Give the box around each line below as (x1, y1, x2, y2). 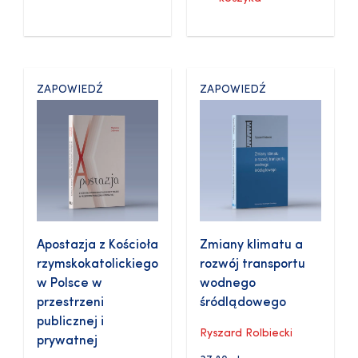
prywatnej (37, 335, 97, 348)
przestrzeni (37, 296, 104, 310)
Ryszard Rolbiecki (200, 328, 292, 340)
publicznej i (37, 316, 104, 329)
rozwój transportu (200, 258, 305, 272)
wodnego (200, 277, 256, 291)
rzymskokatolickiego (37, 258, 158, 272)
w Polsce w (37, 277, 102, 291)
